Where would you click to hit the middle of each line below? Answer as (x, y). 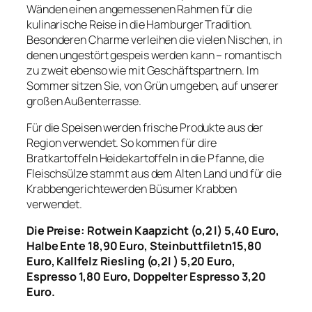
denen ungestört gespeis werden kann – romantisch (154, 55)
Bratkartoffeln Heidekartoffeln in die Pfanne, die (146, 158)
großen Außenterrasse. (84, 101)
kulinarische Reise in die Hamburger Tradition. (140, 24)
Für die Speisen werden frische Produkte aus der (145, 128)
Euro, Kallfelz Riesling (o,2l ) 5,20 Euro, (131, 262)
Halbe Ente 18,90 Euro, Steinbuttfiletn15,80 (144, 246)
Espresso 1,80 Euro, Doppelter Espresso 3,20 (146, 277)
